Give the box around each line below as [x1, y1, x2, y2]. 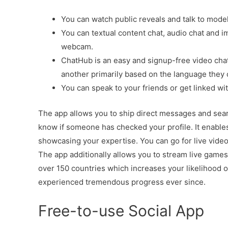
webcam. [61, 42, 93, 51]
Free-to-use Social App [38, 201, 204, 220]
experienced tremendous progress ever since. [38, 177, 206, 187]
